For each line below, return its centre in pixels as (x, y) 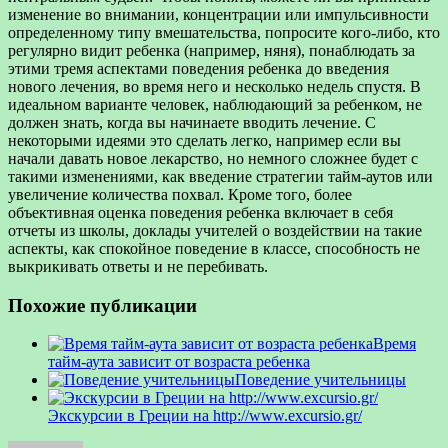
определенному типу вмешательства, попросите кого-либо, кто (224, 32)
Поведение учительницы (320, 380)
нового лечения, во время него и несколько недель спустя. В (214, 86)
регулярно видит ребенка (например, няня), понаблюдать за (211, 50)
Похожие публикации (102, 305)
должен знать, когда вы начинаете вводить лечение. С (192, 122)
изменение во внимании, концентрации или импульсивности (218, 14)
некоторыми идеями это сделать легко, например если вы (204, 140)
